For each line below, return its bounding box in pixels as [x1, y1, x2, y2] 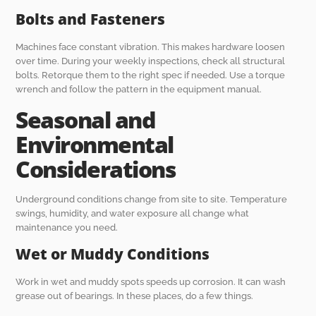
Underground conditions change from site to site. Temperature [16, 193, 288, 205]
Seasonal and [16, 104, 156, 135]
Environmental [16, 128, 174, 159]
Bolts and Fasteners [16, 9, 166, 30]
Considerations [16, 153, 176, 184]
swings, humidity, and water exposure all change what [16, 207, 250, 219]
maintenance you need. [16, 221, 119, 233]
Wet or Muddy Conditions [16, 244, 210, 265]
